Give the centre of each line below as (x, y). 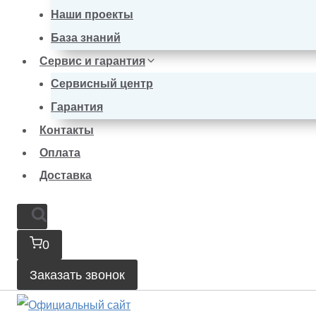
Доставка (66, 175)
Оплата (60, 153)
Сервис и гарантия (92, 61)
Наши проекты (92, 14)
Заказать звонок (77, 275)
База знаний (86, 38)
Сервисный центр (102, 84)
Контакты (67, 130)
